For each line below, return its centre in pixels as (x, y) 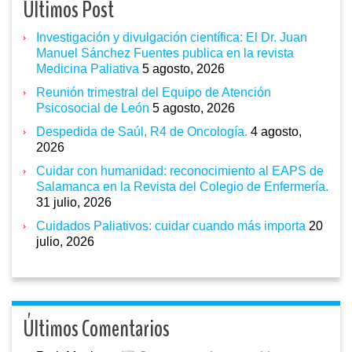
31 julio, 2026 (74, 202)
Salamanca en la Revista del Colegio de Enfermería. (182, 186)
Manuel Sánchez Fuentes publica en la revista (165, 53)
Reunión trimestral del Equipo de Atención (154, 92)
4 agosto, (276, 131)
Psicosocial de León (93, 108)
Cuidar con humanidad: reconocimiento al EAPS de (180, 170)
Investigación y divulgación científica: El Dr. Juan (172, 37)
